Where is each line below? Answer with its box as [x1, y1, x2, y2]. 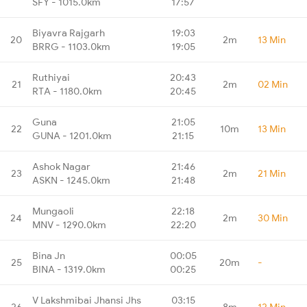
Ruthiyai [32, 71, 70, 84]
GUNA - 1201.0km [32, 129, 112, 142]
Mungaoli [32, 204, 74, 217]
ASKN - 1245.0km [32, 173, 110, 186]
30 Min [258, 211, 288, 224]
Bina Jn [32, 249, 65, 262]
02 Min [258, 77, 288, 90]
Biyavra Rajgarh [32, 26, 105, 39]
